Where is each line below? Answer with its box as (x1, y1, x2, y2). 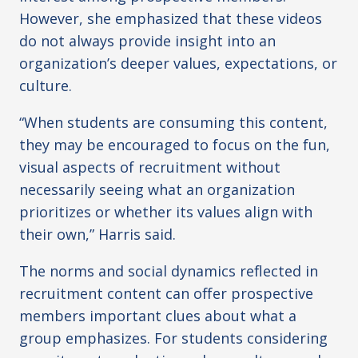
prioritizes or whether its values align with (19, 202, 312, 222)
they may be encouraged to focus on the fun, (19, 135, 330, 155)
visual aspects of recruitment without (19, 157, 280, 177)
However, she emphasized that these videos (19, 9, 322, 29)
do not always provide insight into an (19, 31, 276, 51)
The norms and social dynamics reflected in (19, 261, 318, 281)
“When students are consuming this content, (19, 113, 328, 133)
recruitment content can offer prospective (19, 284, 313, 304)
